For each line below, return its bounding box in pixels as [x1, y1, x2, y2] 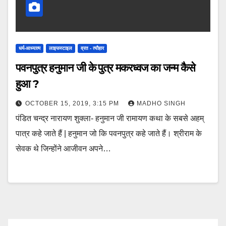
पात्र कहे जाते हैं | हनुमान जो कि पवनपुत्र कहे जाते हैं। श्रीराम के [16, 129, 202, 138]
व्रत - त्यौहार [81, 45, 104, 51]
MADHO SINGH [137, 100, 186, 107]
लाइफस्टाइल [49, 45, 72, 51]
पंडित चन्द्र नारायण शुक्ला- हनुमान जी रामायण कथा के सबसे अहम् [16, 114, 204, 123]
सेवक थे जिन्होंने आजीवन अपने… [16, 144, 111, 153]
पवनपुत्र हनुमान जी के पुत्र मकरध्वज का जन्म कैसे [16, 61, 195, 75]
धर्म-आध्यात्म [19, 45, 40, 51]
